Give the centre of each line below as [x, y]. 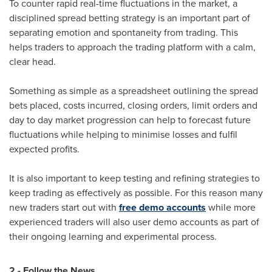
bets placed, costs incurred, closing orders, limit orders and [133, 105]
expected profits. [44, 149]
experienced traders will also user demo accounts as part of [134, 222]
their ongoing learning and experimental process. [113, 236]
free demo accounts [162, 207]
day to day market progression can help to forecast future [130, 120]
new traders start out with [64, 207]
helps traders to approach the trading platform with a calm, [132, 47]
